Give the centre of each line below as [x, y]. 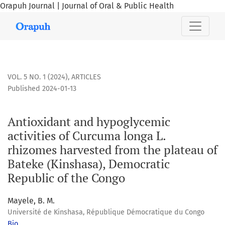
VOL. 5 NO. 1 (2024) [38, 77]
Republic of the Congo [66, 178]
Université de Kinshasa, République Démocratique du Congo [106, 212]
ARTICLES [86, 77]
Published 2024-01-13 [42, 89]
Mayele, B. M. [31, 201]
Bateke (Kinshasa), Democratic [89, 164]
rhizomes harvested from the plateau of [113, 150]
